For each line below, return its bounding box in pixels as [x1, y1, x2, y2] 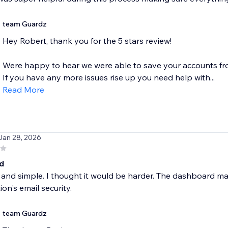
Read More [2, 84, 44, 95]
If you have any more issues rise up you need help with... [2, 72, 215, 83]
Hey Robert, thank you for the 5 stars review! [2, 36, 172, 46]
